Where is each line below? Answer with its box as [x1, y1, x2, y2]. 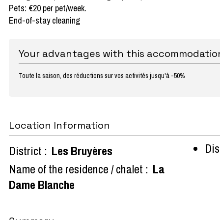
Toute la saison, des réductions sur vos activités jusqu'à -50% [19, 71, 185, 80]
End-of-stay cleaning [9, 14, 80, 27]
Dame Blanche [9, 176, 75, 192]
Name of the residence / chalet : [9, 161, 148, 177]
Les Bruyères [52, 142, 112, 159]
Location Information [9, 118, 110, 132]
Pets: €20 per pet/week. [9, 1, 86, 14]
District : [9, 142, 47, 159]
